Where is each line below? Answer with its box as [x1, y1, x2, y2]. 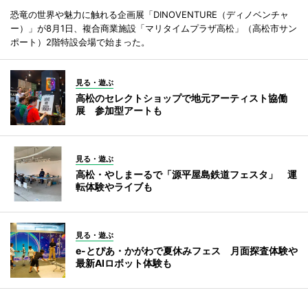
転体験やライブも [76, 180, 153, 192]
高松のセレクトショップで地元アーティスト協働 [76, 91, 287, 104]
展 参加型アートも [76, 104, 162, 116]
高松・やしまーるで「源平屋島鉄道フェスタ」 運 [76, 168, 297, 180]
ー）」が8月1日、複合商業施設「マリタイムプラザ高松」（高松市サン [10, 22, 297, 34]
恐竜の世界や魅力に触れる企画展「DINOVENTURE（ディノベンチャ [10, 8, 289, 20]
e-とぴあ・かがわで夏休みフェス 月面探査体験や [76, 244, 298, 256]
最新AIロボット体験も [76, 256, 172, 269]
